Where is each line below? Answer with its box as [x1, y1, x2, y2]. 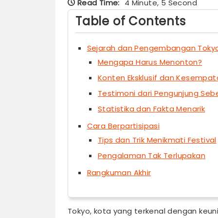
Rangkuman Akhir [87, 167, 151, 178]
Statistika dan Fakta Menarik [98, 104, 205, 114]
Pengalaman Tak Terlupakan [98, 150, 205, 161]
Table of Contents [75, 13, 186, 30]
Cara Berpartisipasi [87, 121, 160, 131]
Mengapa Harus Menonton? [98, 57, 202, 68]
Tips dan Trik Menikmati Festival [98, 135, 217, 145]
